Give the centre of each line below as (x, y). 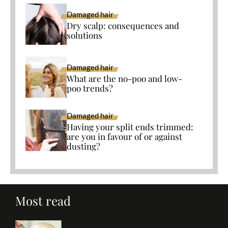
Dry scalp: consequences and (123, 25)
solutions (85, 35)
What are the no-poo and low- (125, 78)
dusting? (84, 146)
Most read (43, 200)
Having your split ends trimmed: (130, 126)
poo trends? (90, 88)
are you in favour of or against (125, 136)
